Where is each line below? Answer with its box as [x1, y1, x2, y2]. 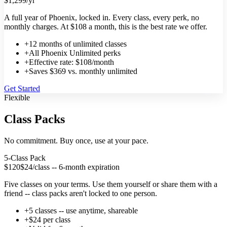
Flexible [4, 93, 30, 102]
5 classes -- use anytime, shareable [29, 206, 138, 215]
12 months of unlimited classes [29, 40, 127, 49]
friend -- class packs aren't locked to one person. [4, 189, 157, 198]
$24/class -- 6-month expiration [20, 163, 120, 172]
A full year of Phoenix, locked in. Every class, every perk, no [4, 13, 199, 22]
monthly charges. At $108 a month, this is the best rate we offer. [4, 22, 207, 31]
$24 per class [29, 215, 70, 224]
